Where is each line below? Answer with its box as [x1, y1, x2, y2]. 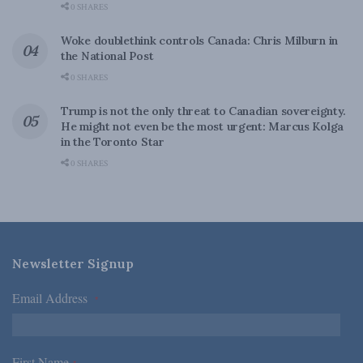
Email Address [12, 288, 95, 306]
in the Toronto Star [61, 134, 164, 149]
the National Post [61, 48, 154, 63]
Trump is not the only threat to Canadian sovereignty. [61, 103, 347, 118]
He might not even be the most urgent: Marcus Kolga [61, 118, 344, 134]
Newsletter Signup [12, 254, 134, 271]
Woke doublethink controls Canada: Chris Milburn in [61, 32, 339, 48]
